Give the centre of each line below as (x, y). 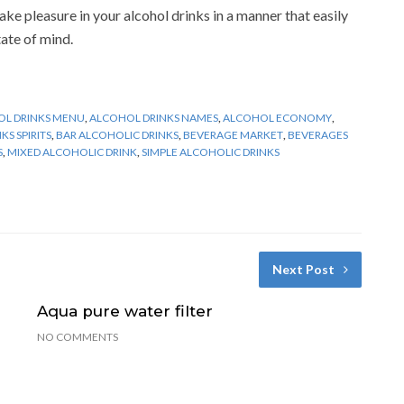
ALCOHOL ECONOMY (277, 117)
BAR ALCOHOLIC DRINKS (117, 134)
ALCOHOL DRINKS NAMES (154, 117)
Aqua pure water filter (124, 311)
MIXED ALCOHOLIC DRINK (72, 151)
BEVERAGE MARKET (233, 134)
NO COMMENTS (77, 336)
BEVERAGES (318, 134)
